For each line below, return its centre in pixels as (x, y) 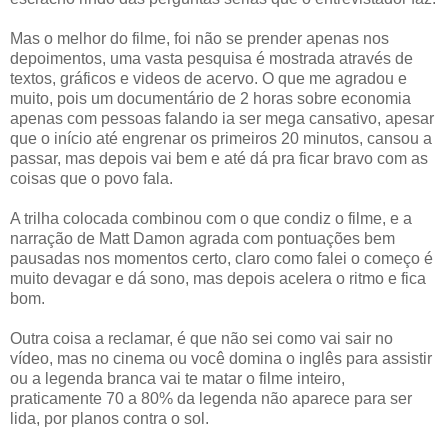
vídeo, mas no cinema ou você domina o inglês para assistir (221, 358)
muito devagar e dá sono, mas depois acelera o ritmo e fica (218, 278)
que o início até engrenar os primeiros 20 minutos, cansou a (221, 138)
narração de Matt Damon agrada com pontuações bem (202, 238)
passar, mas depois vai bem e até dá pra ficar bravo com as (219, 158)
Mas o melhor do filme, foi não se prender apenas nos (199, 38)
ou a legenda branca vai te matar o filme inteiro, (177, 378)
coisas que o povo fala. (91, 178)
